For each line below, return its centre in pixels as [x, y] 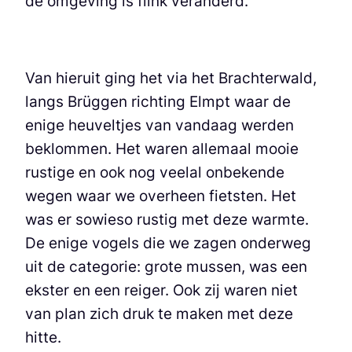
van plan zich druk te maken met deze [159, 314]
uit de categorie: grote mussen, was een [166, 267]
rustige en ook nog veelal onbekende [155, 172]
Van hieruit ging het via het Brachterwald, [171, 78]
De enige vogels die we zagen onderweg [168, 243]
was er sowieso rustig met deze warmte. [167, 220]
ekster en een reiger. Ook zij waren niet [161, 290]
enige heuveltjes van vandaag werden [159, 125]
